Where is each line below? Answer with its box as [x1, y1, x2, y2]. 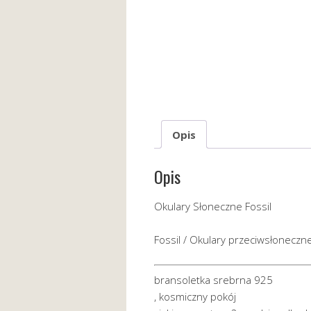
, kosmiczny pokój [154, 289, 236, 303]
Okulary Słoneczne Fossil [154, 199, 271, 214]
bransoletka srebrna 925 [154, 272, 273, 287]
